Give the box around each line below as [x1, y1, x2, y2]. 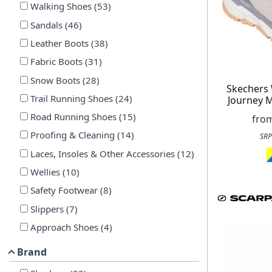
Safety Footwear [30, 184, 98, 197]
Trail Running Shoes [30, 92, 113, 104]
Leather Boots [30, 36, 89, 49]
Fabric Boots [30, 55, 83, 68]
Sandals [30, 18, 63, 31]
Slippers [30, 202, 64, 215]
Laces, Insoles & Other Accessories [30, 147, 175, 160]
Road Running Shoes [30, 110, 117, 123]
